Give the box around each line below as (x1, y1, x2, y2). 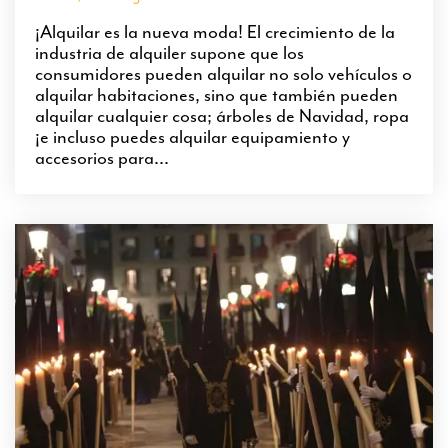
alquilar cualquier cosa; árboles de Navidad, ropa (35, 104, 409, 129)
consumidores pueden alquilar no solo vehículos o (35, 62, 412, 87)
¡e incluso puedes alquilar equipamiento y (35, 125, 350, 150)
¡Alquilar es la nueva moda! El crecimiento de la (35, 20, 395, 45)
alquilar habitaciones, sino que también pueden (35, 83, 398, 108)
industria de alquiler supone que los (35, 41, 304, 66)
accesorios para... (35, 146, 169, 171)
